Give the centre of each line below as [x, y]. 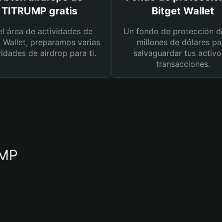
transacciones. [183, 64]
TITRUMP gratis [39, 11]
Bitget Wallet [183, 11]
